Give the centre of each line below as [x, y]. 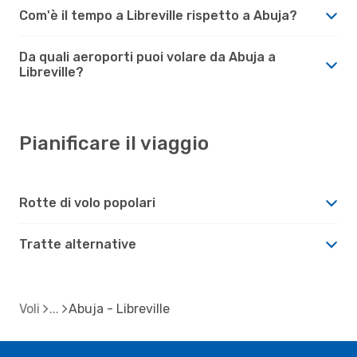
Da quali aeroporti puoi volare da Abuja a [147, 57]
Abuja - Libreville [119, 308]
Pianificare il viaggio [114, 143]
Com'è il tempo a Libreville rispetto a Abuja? [158, 15]
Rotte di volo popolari [87, 202]
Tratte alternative [78, 244]
